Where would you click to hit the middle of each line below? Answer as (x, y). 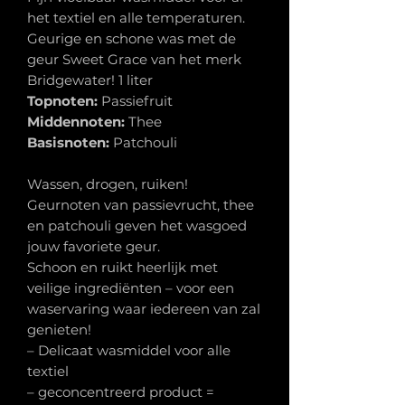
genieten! (59, 330)
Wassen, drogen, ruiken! (108, 184)
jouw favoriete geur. (94, 247)
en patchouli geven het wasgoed (137, 226)
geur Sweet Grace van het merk (134, 60)
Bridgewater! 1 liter (90, 80)
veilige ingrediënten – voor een (131, 288)
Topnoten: (64, 101)
